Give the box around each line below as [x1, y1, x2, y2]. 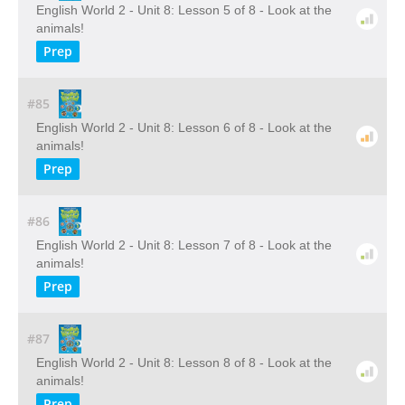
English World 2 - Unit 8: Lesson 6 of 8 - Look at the [36, 120, 332, 135]
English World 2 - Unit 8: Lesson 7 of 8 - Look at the [36, 238, 332, 252]
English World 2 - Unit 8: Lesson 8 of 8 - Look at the [36, 355, 332, 370]
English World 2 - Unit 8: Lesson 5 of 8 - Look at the [36, 3, 332, 17]
